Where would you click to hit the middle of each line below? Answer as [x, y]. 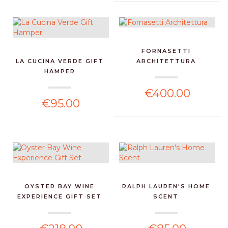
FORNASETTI [166, 51]
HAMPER [60, 71]
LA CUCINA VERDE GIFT [60, 61]
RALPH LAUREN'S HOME [166, 186]
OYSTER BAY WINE [60, 186]
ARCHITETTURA [166, 61]
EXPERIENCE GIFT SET [60, 196]
